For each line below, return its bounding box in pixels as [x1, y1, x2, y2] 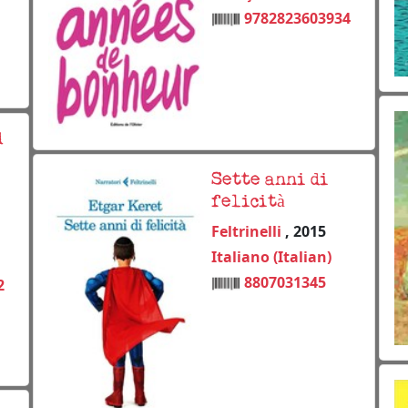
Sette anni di [211, 170, 329, 189]
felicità [211, 192, 285, 211]
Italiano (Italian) [211, 246, 331, 267]
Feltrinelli [211, 220, 285, 241]
